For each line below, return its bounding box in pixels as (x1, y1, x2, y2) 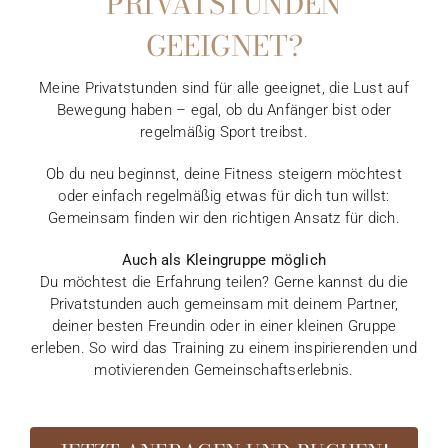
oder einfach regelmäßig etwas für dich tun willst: (58, 186, 390, 205)
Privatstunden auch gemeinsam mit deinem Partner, (49, 294, 399, 313)
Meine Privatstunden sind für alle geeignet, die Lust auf (39, 78, 409, 97)
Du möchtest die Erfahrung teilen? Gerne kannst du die (40, 272, 408, 291)
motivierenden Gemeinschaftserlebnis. (94, 360, 354, 379)
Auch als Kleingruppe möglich (121, 250, 327, 269)
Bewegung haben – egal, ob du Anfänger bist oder (56, 100, 392, 119)
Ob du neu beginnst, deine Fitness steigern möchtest (46, 164, 402, 183)
